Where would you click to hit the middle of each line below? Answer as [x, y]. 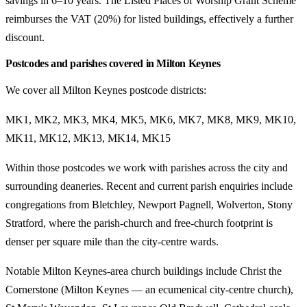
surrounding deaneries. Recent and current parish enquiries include [149, 186]
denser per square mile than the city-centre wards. [112, 242]
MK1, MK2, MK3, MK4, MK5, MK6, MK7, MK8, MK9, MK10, [151, 120]
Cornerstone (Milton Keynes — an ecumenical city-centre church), [149, 290]
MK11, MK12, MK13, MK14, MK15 [88, 138]
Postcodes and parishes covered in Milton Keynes [113, 63]
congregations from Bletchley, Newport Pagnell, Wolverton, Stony [149, 205]
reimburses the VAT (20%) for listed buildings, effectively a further [149, 19]
